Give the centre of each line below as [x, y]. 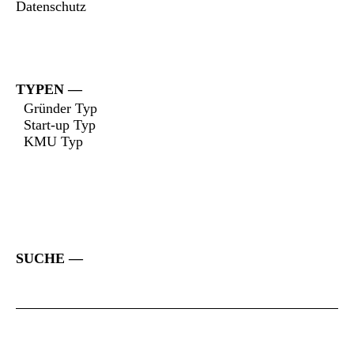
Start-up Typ [56, 125]
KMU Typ [49, 141]
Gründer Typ [56, 108]
